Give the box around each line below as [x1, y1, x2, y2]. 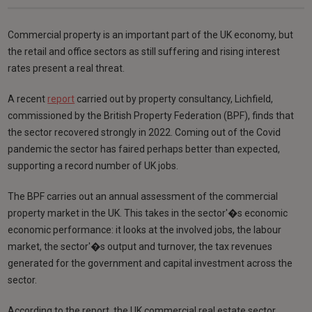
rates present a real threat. [8, 62, 125, 74]
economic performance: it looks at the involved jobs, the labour [8, 224, 282, 235]
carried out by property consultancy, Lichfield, [75, 93, 274, 104]
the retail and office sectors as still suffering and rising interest [8, 45, 281, 57]
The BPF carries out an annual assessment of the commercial [8, 190, 279, 202]
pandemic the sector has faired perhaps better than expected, [8, 143, 281, 155]
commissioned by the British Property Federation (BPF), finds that [8, 109, 295, 121]
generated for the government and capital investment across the [8, 257, 293, 269]
